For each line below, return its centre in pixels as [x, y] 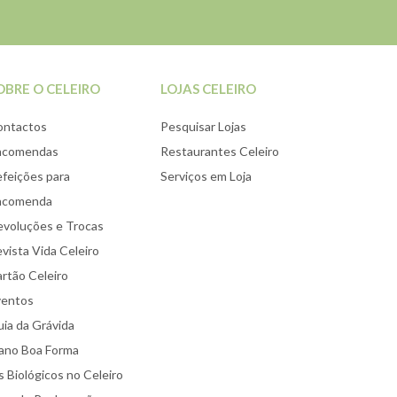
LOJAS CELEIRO [208, 89]
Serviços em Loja [206, 176]
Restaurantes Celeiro [220, 151]
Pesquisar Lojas [203, 126]
